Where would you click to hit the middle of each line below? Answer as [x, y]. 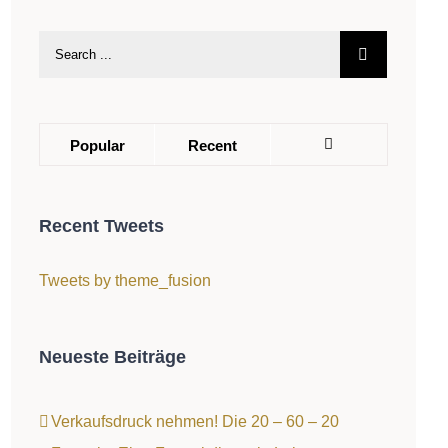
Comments [365, 183]
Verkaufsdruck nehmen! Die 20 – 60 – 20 [194, 421]
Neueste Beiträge [112, 356]
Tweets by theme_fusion [124, 280]
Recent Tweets [101, 226]
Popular [97, 146]
